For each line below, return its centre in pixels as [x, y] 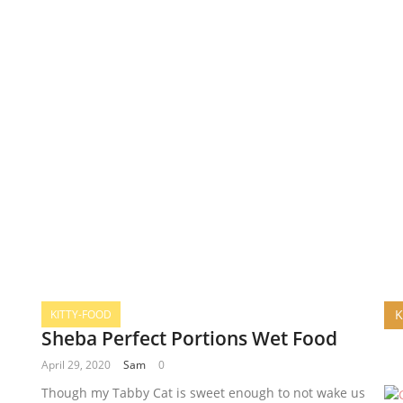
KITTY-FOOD [81, 315]
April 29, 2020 [76, 365]
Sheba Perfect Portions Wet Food [189, 339]
